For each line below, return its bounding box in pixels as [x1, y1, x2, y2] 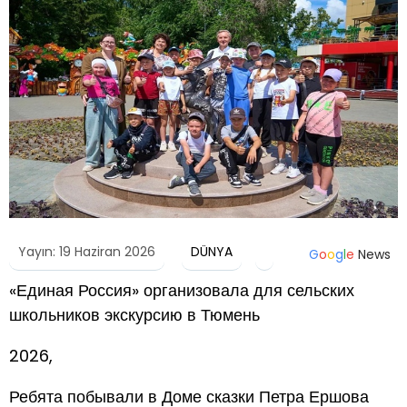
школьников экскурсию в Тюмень [9, 303, 260, 326]
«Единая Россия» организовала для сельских [9, 278, 354, 302]
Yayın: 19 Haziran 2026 [18, 242, 155, 261]
